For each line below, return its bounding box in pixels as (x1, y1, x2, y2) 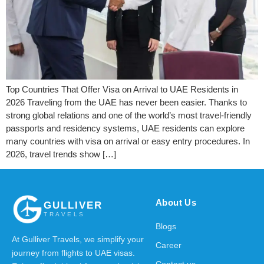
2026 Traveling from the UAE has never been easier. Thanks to (6, 97, 247, 107)
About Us (156, 197, 197, 208)
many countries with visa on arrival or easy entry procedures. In (6, 136, 250, 146)
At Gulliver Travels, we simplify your (12, 235, 144, 245)
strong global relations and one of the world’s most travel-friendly (6, 110, 252, 120)
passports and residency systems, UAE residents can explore (6, 123, 245, 133)
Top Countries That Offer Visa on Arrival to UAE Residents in (6, 84, 238, 94)
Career (156, 241, 181, 250)
